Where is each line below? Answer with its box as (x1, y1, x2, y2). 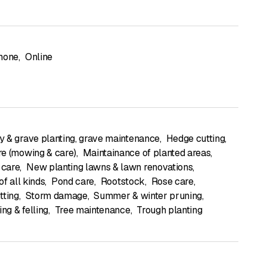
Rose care (151, 175, 194, 188)
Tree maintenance (54, 203, 131, 216)
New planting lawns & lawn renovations (26, 160, 193, 173)
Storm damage (25, 189, 88, 202)
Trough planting (136, 203, 203, 216)
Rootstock (100, 175, 145, 188)
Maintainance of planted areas (82, 146, 211, 159)
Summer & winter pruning (94, 189, 203, 202)
